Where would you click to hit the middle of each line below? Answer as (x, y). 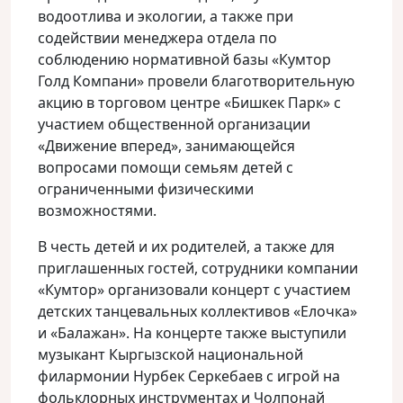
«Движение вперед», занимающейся (166, 146)
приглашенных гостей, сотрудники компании (198, 268)
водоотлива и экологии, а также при (166, 16)
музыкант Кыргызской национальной (170, 354)
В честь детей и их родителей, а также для (186, 246)
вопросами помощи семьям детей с (166, 167)
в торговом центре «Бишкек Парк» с (212, 103)
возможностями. (97, 210)
